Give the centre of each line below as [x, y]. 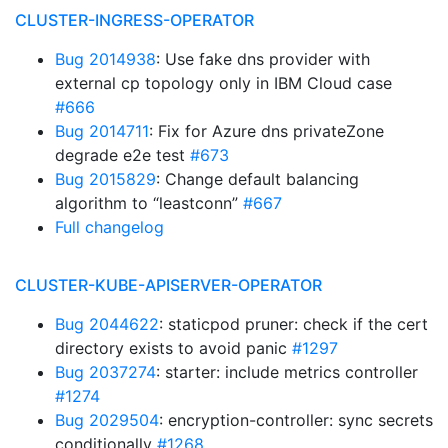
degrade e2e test [122, 155]
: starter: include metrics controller [287, 372]
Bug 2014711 [102, 131]
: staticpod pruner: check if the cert [293, 324]
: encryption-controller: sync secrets [296, 420]
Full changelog [109, 227]
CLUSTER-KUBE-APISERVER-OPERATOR [168, 285]
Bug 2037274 [105, 372]
